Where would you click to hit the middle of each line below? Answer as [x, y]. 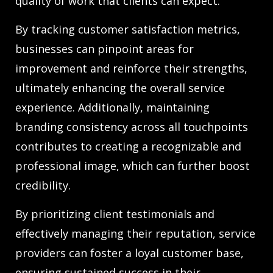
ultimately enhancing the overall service [120, 88]
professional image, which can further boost [133, 166]
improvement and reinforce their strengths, [131, 69]
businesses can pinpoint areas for [105, 49]
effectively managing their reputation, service [135, 234]
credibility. [43, 186]
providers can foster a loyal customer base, [129, 253]
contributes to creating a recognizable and [128, 147]
